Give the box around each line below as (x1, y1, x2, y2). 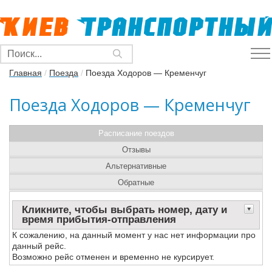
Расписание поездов (98, 129, 174, 138)
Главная (9, 68, 42, 78)
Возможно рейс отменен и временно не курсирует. (12, 252, 214, 262)
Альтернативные (106, 161, 166, 171)
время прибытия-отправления (22, 214, 176, 225)
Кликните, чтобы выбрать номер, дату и (22, 204, 227, 216)
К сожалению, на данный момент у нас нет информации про (12, 230, 256, 240)
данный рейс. (12, 241, 66, 251)
